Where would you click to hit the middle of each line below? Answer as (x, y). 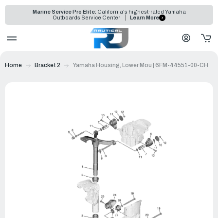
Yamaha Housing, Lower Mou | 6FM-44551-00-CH (140, 65)
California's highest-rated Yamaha (141, 12)
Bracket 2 (47, 65)
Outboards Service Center (87, 18)
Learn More (145, 18)
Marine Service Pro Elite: (64, 12)
